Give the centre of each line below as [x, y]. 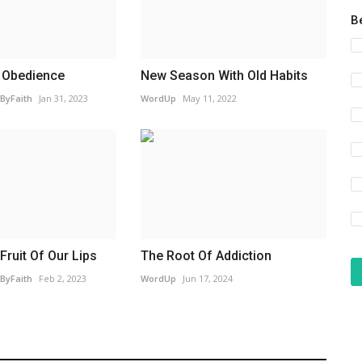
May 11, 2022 [209, 98]
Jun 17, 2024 [207, 279]
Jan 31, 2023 [63, 98]
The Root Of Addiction [206, 256]
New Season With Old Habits [224, 75]
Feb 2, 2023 [62, 279]
